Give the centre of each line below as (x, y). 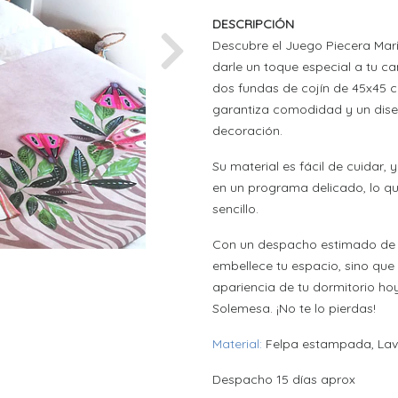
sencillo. (235, 209)
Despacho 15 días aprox (284, 380)
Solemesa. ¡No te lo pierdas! (294, 309)
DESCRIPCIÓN (253, 24)
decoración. (247, 131)
